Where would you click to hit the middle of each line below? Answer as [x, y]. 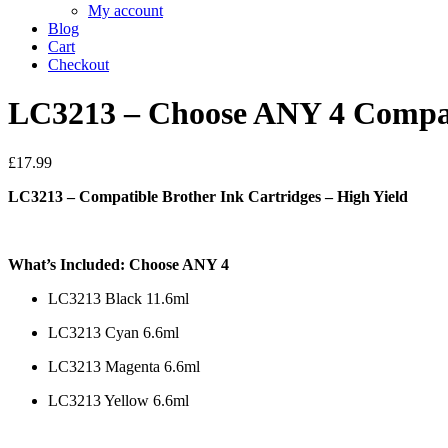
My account [125, 10]
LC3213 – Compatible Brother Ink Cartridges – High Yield [208, 196]
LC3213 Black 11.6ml [118, 298]
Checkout [78, 64]
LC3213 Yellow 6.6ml [118, 400]
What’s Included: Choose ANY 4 [118, 264]
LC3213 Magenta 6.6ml [124, 366]
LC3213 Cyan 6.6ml [113, 332]
